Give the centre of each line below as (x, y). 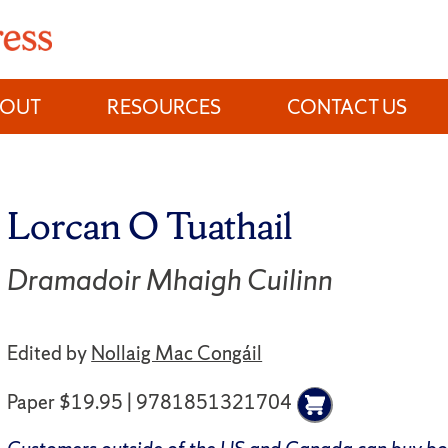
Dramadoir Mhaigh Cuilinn (170, 279)
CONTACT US (347, 106)
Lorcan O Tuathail (150, 225)
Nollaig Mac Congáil (177, 352)
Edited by (49, 352)
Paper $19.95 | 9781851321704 (150, 402)
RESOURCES (164, 106)
